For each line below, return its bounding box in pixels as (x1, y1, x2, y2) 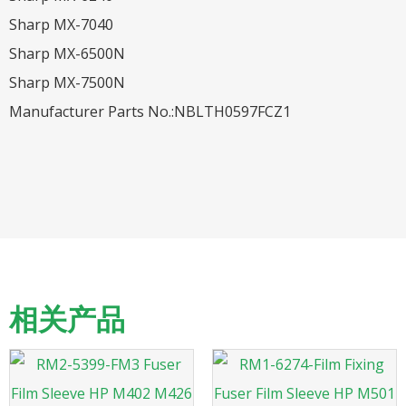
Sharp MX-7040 (9, 14, 113, 34)
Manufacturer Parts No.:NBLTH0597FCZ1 (9, 101, 291, 121)
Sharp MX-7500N (9, 72, 125, 92)
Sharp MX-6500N (9, 43, 125, 63)
